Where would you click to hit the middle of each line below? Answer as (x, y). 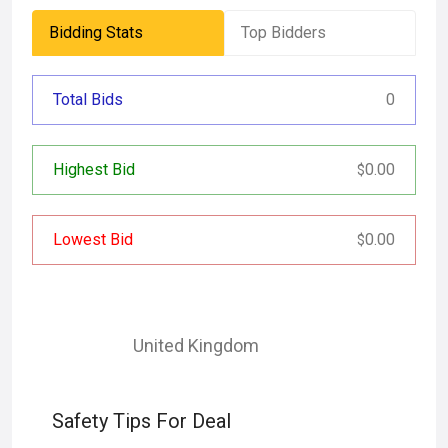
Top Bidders (283, 32)
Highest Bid (94, 169)
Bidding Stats (96, 32)
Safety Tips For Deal (141, 421)
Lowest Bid (93, 239)
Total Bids (88, 99)
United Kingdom (196, 345)
